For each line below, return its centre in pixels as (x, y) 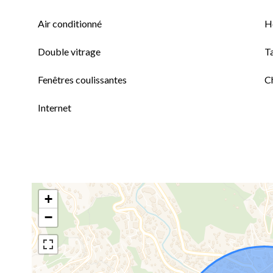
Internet (55, 108)
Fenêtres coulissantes (82, 80)
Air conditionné (70, 23)
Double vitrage (69, 51)
